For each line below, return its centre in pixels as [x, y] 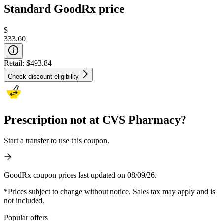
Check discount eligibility [43, 76]
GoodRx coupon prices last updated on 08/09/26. [80, 175]
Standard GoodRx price [64, 9]
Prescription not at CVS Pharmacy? [95, 120]
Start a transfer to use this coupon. [56, 141]
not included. [24, 201]
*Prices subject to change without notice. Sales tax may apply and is [110, 192]
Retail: [15, 63]
